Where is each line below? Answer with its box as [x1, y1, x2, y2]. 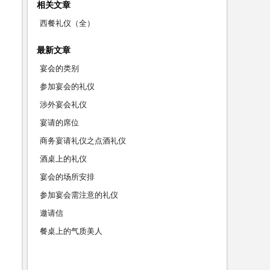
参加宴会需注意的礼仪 [40, 190, 118, 199]
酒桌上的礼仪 [40, 154, 87, 163]
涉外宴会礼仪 [40, 100, 87, 109]
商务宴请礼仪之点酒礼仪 [40, 136, 126, 145]
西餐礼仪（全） [40, 19, 95, 28]
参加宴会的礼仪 [40, 82, 95, 91]
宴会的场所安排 [40, 172, 95, 181]
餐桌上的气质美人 [40, 227, 102, 236]
